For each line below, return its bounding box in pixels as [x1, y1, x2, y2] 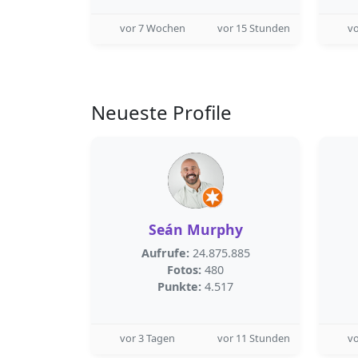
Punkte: [157, 279, 201, 294]
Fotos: [167, 262, 201, 277]
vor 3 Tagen [120, 331, 175, 345]
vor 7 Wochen [120, 21, 185, 35]
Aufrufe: [141, 245, 189, 261]
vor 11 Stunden [217, 331, 290, 345]
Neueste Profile [91, 99, 232, 125]
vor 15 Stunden [217, 21, 290, 35]
